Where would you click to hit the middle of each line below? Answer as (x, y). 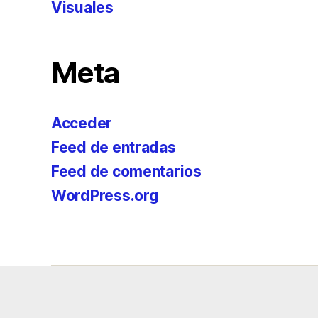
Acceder (82, 123)
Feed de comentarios (126, 171)
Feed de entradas (114, 147)
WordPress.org (105, 196)
